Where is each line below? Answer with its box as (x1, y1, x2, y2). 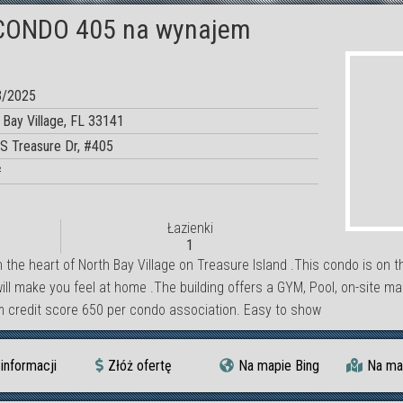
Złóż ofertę (108, 357, 173, 375)
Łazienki (166, 219, 213, 237)
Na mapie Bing (237, 357, 319, 375)
